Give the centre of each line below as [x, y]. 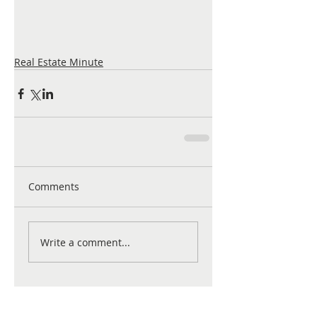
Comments [54, 187]
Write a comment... [85, 242]
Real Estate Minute [59, 62]
